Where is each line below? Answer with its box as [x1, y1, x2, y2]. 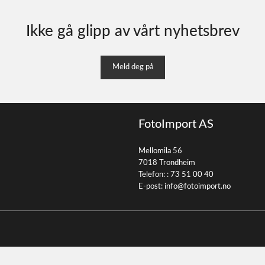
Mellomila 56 [138, 147, 182, 155]
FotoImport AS [138, 118, 214, 130]
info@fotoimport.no [164, 183, 231, 190]
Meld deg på [112, 63, 153, 71]
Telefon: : [138, 171, 170, 179]
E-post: [138, 183, 164, 190]
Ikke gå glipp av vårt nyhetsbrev [25, 24, 240, 39]
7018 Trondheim [138, 159, 195, 167]
